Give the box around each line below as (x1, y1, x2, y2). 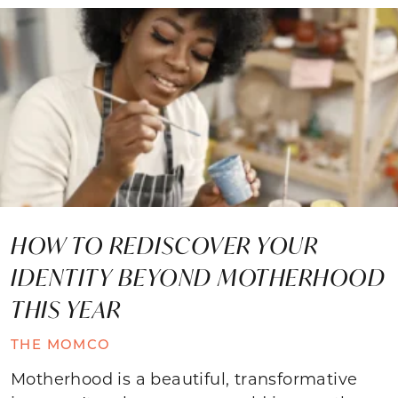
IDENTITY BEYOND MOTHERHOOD (11, 261, 386, 292)
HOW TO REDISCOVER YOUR (11, 229, 318, 260)
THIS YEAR (11, 293, 127, 324)
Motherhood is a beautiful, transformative (11, 367, 358, 389)
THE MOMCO (11, 334, 111, 353)
